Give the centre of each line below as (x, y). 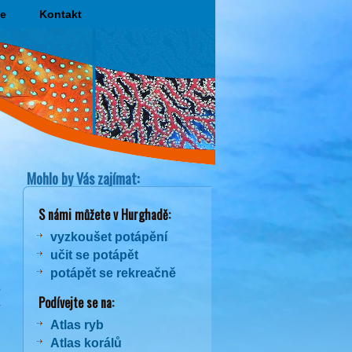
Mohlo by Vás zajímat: (83, 178)
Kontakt (60, 14)
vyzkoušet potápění (109, 237)
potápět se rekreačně (113, 273)
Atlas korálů (86, 343)
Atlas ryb (77, 325)
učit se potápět (94, 255)
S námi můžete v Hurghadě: (100, 214)
